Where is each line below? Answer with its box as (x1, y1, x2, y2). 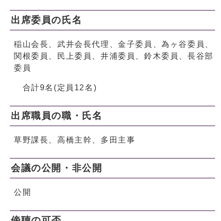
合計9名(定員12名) (14, 83, 97, 92)
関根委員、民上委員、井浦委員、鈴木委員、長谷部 (14, 52, 214, 61)
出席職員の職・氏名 (11, 110, 103, 121)
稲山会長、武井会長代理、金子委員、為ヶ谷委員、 (14, 40, 214, 49)
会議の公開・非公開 (11, 163, 103, 174)
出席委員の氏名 (11, 15, 82, 26)
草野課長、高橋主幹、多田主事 (14, 136, 136, 145)
